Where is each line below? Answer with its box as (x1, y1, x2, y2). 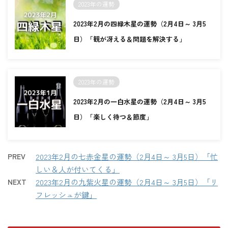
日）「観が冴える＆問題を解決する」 (73, 34, 186, 44)
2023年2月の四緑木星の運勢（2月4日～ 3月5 (73, 19, 206, 29)
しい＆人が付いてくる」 (36, 164, 120, 175)
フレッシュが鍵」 (36, 189, 97, 201)
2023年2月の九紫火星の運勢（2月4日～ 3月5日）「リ (36, 177, 218, 188)
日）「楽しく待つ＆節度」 (73, 112, 153, 122)
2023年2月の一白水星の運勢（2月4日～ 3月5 (73, 97, 206, 107)
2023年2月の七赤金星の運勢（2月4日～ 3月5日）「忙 (36, 151, 218, 162)
